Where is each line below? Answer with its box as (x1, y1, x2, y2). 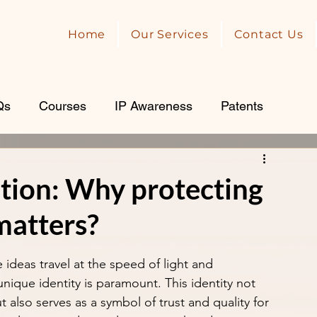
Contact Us (234, 28, 304, 41)
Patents (221, 98, 263, 113)
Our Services (131, 28, 209, 41)
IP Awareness (115, 98, 192, 113)
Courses (39, 98, 86, 113)
